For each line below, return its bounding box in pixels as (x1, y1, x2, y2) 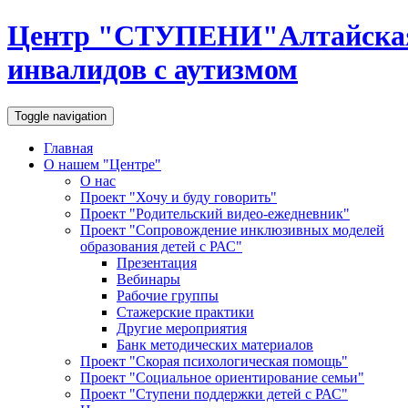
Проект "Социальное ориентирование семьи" (80, 369, 364, 385)
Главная (44, 139, 93, 156)
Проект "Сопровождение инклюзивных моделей (80, 221, 384, 238)
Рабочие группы (117, 287, 219, 303)
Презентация (117, 254, 197, 270)
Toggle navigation (15, 108, 107, 123)
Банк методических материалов (117, 336, 313, 352)
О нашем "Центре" (44, 156, 161, 172)
